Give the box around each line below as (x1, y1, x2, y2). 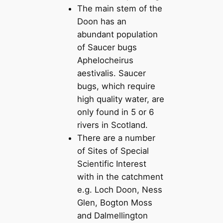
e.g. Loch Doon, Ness (77, 185, 163, 195)
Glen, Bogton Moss (77, 198, 153, 208)
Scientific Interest (77, 159, 147, 169)
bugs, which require (77, 81, 156, 92)
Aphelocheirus (77, 55, 134, 66)
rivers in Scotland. (77, 120, 148, 130)
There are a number (77, 133, 156, 143)
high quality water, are (77, 94, 165, 105)
